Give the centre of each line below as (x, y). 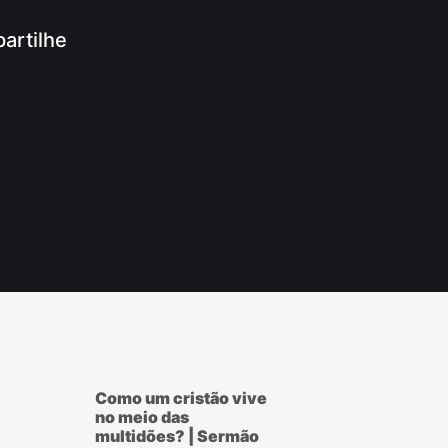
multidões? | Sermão (176, 436)
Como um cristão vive (180, 398)
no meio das (141, 417)
